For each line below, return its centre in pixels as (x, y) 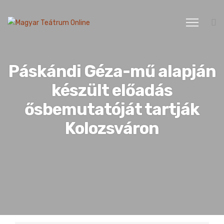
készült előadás (112, 90)
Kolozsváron (112, 128)
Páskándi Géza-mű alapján (112, 71)
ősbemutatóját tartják (112, 109)
